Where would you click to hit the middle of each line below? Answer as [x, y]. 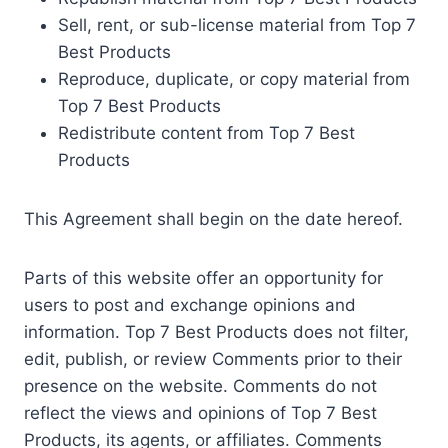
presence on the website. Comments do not [200, 386]
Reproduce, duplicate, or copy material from [234, 79]
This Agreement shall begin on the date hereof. [213, 219]
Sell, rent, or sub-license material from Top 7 [237, 25]
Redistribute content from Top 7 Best [206, 133]
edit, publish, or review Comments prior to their [213, 359]
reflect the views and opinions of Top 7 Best [200, 413]
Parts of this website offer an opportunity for [203, 278]
